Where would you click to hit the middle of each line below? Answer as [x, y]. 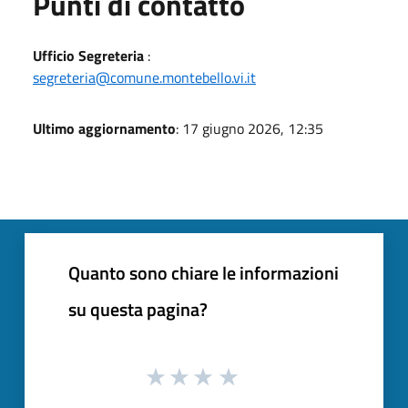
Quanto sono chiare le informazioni [204, 272]
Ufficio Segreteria [88, 55]
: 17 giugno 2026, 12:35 [250, 128]
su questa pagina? [138, 309]
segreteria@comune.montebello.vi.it [144, 77]
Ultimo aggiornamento [104, 128]
